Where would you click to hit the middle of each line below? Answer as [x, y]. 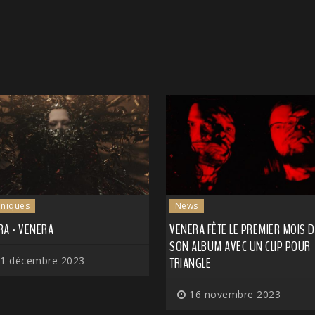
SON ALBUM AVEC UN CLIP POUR [240, 247]
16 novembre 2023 [233, 295]
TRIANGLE [190, 264]
